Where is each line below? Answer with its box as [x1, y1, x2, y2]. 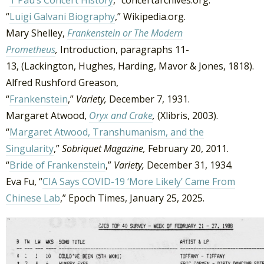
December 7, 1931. [109, 92, 190, 105]
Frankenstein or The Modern [67, 26, 183, 39]
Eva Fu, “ [6, 174, 42, 188]
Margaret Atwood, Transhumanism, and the [9, 125, 204, 138]
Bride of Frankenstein [9, 158, 105, 171]
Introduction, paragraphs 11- [60, 42, 189, 56]
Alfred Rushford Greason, [6, 75, 118, 89]
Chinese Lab [6, 191, 60, 204]
